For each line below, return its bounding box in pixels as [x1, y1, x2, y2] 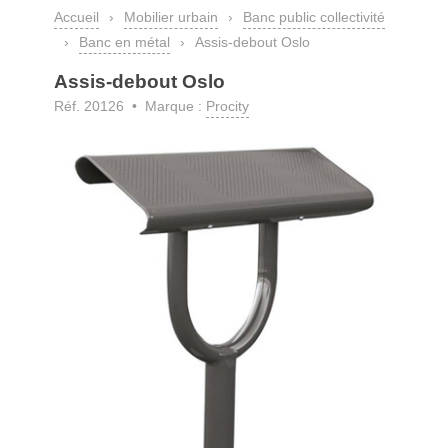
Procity [206, 98, 249, 114]
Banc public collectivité [243, 9, 385, 25]
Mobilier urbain [124, 9, 218, 25]
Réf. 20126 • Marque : [54, 98, 206, 114]
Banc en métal [79, 34, 170, 50]
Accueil [54, 9, 99, 25]
